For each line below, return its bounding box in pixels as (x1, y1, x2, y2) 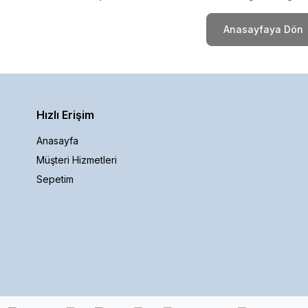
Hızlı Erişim (36, 107, 94, 122)
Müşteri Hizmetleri (36, 153, 117, 166)
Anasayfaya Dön (223, 23, 303, 35)
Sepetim (36, 173, 74, 185)
